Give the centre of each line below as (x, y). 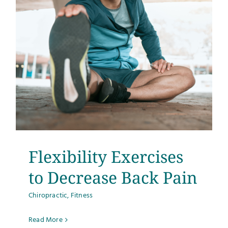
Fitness (82, 195)
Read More (46, 220)
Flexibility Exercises (106, 156)
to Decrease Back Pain (113, 177)
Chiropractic (48, 195)
